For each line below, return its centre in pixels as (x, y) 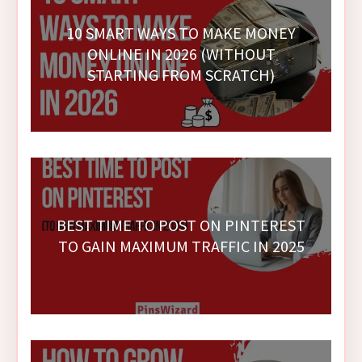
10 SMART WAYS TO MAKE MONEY (181, 32)
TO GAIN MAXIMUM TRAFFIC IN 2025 (181, 246)
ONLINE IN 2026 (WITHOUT (181, 53)
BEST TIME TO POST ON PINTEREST (181, 225)
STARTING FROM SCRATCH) (181, 74)
